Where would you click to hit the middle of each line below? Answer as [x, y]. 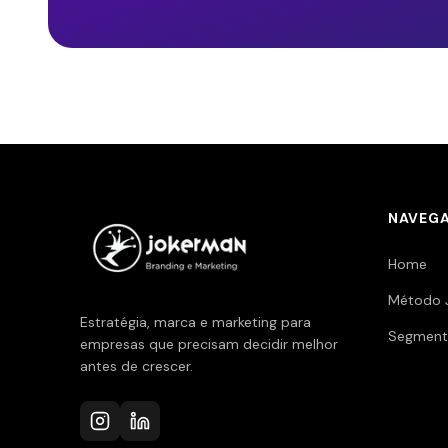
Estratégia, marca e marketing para [195, 322]
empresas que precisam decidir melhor [209, 344]
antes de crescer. [136, 366]
